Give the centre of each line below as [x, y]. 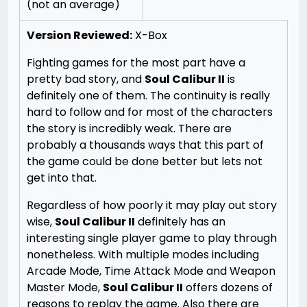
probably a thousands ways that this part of [145, 145]
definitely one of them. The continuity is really [148, 96]
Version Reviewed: [79, 35]
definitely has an [180, 222]
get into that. [63, 178]
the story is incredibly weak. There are [129, 128]
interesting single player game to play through [152, 238]
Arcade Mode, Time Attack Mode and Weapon [151, 271]
